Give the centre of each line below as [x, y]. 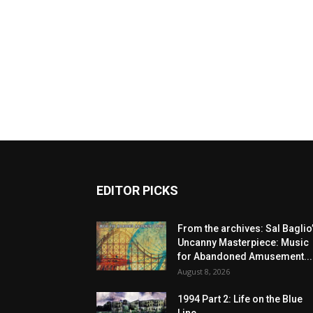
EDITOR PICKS [137, 191]
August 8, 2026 [204, 272]
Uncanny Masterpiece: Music [243, 243]
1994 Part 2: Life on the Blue [240, 299]
